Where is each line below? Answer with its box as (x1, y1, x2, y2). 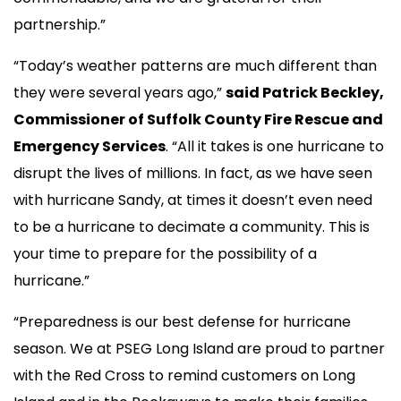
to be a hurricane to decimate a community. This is (13, 216, 370, 237)
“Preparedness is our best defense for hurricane (13, 311, 351, 332)
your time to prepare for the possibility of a (13, 243, 317, 264)
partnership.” (13, 13, 113, 35)
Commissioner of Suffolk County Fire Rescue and (13, 108, 383, 130)
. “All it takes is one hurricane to (166, 135, 384, 157)
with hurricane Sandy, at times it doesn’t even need (13, 189, 372, 210)
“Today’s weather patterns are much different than (13, 55, 377, 76)
